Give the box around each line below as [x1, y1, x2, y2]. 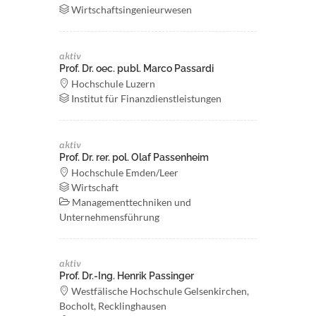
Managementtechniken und [70, 196, 191, 208]
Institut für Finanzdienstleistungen [69, 92, 221, 104]
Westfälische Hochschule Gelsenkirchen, [69, 285, 249, 297]
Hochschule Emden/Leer [69, 166, 178, 178]
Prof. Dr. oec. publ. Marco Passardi [59, 63, 214, 74]
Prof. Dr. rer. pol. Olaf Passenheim [59, 152, 209, 163]
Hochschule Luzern [69, 78, 155, 90]
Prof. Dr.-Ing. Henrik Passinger [59, 270, 194, 281]
